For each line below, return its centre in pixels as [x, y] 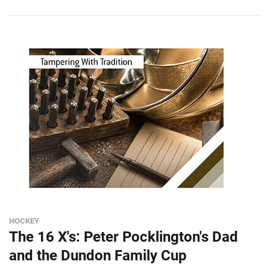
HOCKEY [24, 221]
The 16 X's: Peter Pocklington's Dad [124, 237]
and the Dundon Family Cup [98, 256]
